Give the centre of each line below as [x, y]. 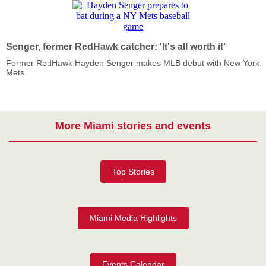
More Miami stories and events [133, 126]
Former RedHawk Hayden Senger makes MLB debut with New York [133, 63]
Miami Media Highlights [133, 218]
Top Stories [133, 172]
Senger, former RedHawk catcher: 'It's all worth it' [116, 47]
